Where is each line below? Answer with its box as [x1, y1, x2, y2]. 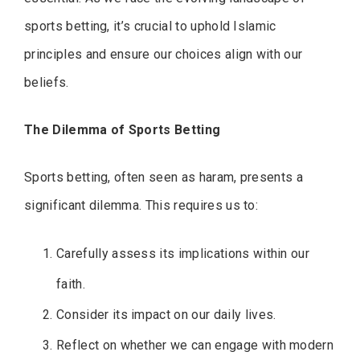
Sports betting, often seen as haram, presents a [24, 169, 304, 185]
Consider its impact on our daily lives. [56, 306, 276, 322]
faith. [56, 276, 85, 292]
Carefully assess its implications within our [56, 245, 310, 261]
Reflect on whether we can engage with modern [56, 337, 334, 353]
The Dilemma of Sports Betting [24, 121, 221, 137]
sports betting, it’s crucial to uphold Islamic [24, 18, 276, 34]
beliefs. [24, 74, 69, 90]
